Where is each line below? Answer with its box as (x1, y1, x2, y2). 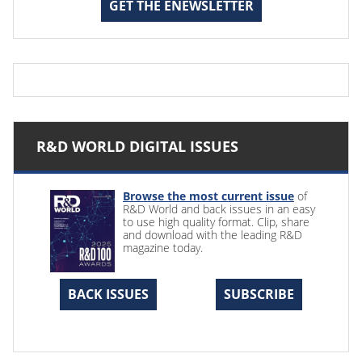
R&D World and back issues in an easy (123, 200, 315, 217)
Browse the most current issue (123, 187, 294, 204)
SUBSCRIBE (224, 284, 294, 303)
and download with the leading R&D (123, 226, 302, 242)
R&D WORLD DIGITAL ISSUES (36, 136, 238, 156)
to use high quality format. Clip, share (123, 213, 309, 229)
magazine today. (123, 239, 203, 255)
